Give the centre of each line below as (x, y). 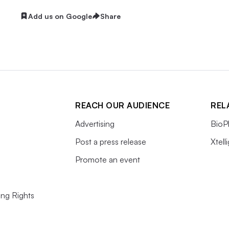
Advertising (95, 123)
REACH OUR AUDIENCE (122, 105)
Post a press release (111, 141)
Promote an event (108, 159)
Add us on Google (60, 16)
